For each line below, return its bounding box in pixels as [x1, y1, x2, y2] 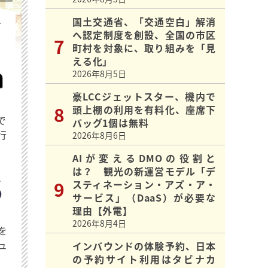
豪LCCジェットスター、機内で [72, 89, 216, 104]
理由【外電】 [72, 203, 133, 218]
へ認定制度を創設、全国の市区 [72, 28, 216, 42]
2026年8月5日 [72, 68, 126, 80]
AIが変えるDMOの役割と [72, 151, 216, 166]
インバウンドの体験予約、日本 [72, 239, 216, 254]
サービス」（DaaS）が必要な [72, 190, 216, 205]
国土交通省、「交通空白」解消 [72, 14, 216, 29]
